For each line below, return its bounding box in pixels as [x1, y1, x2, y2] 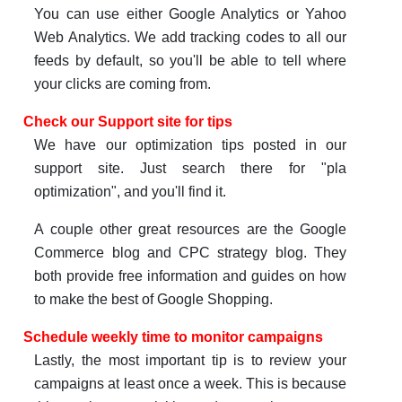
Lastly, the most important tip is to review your [34, 353, 347, 369]
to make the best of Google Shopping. [34, 292, 274, 308]
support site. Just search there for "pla [34, 161, 347, 177]
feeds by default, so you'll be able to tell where [34, 53, 347, 69]
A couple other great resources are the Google [34, 222, 347, 238]
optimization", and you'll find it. [34, 184, 227, 200]
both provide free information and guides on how [34, 268, 347, 284]
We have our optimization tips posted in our [34, 137, 347, 153]
